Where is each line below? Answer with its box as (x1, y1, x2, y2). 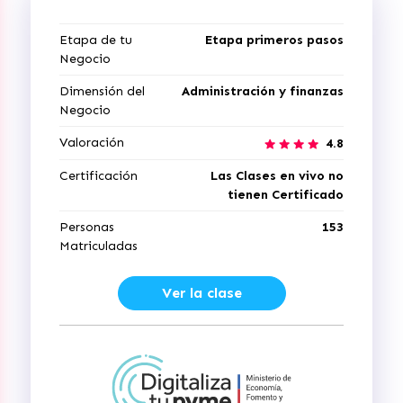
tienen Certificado (228, 187, 344, 202)
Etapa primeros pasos (205, 32, 344, 48)
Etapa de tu (59, 32, 132, 48)
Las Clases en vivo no (210, 168, 344, 184)
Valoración (59, 135, 124, 150)
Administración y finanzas (182, 84, 344, 99)
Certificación (59, 168, 138, 184)
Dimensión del (59, 84, 145, 99)
